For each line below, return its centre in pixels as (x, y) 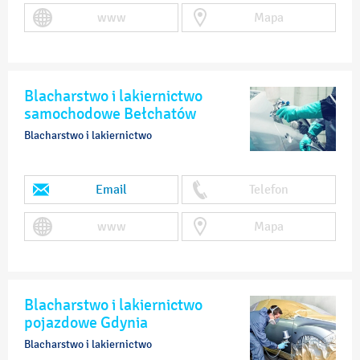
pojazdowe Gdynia (86, 322)
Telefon (269, 189)
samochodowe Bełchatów (110, 113)
